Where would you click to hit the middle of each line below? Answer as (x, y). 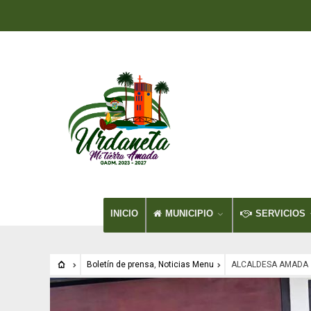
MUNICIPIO (189, 213)
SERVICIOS (280, 213)
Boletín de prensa (120, 264)
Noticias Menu (186, 264)
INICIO (124, 213)
